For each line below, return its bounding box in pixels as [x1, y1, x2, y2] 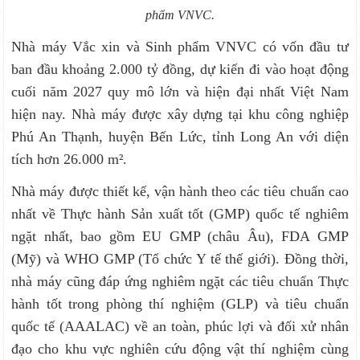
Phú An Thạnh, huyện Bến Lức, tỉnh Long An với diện [11, 129, 349, 145]
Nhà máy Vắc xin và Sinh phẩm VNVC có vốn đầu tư [11, 39, 349, 55]
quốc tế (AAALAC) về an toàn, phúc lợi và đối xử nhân [11, 318, 349, 335]
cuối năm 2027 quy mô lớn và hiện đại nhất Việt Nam [11, 84, 349, 100]
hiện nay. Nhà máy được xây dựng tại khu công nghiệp [11, 106, 349, 123]
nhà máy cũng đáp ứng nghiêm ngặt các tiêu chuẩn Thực [11, 273, 349, 290]
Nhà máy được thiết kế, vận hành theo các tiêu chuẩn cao [11, 183, 349, 200]
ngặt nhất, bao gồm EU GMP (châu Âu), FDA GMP [11, 228, 349, 245]
